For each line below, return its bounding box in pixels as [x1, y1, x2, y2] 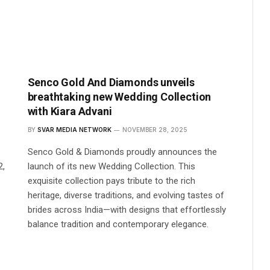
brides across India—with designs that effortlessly [27, 204, 226, 215]
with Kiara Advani [27, 104, 112, 118]
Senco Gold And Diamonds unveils [27, 75, 195, 89]
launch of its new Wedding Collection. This [27, 160, 195, 172]
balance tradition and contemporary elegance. [27, 218, 209, 230]
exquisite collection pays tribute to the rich [27, 175, 195, 186]
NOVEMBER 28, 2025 [122, 125, 187, 133]
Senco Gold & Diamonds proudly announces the [27, 146, 217, 157]
